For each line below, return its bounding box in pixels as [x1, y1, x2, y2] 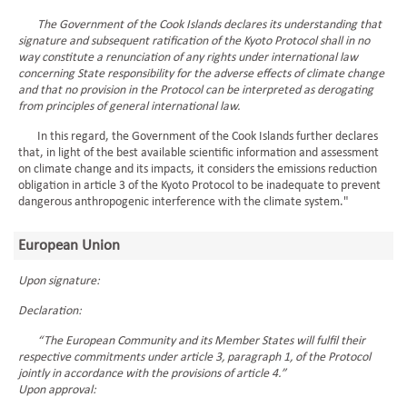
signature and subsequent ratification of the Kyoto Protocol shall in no [18, 35, 370, 48]
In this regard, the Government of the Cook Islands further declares [18, 130, 378, 144]
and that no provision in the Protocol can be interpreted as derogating [18, 84, 373, 97]
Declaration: [18, 304, 82, 318]
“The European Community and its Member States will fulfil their [18, 334, 365, 348]
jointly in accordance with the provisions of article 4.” [18, 367, 286, 381]
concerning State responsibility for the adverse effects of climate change [18, 67, 384, 81]
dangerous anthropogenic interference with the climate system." [18, 195, 349, 209]
